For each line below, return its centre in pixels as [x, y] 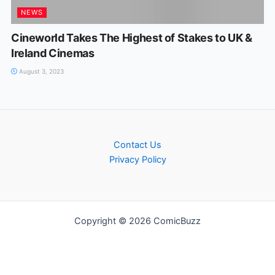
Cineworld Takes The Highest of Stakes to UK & [131, 37]
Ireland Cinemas [52, 53]
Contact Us [137, 145]
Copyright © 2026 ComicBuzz [137, 221]
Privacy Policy [137, 160]
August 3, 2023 [40, 71]
